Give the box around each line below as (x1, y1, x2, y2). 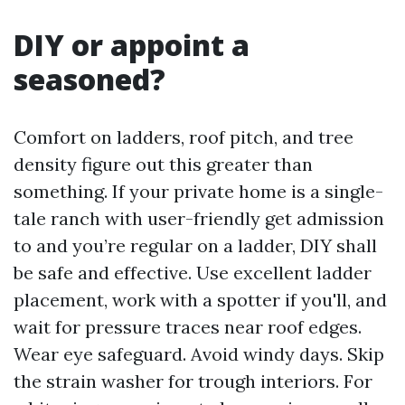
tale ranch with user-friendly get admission (14, 207, 384, 230)
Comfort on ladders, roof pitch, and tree (14, 126, 353, 148)
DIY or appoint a (14, 25, 250, 64)
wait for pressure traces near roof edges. (14, 316, 362, 338)
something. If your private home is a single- (14, 180, 383, 202)
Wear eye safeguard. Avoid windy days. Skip (14, 343, 384, 365)
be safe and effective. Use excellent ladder (14, 261, 372, 284)
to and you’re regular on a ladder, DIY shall (14, 234, 377, 257)
